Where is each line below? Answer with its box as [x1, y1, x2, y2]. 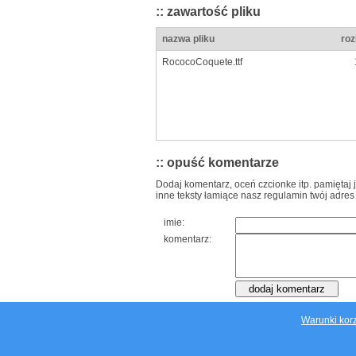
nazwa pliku [162, 33, 215, 45]
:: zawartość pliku [156, 4, 261, 18]
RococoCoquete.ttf [162, 56, 242, 68]
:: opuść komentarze [156, 156, 279, 170]
